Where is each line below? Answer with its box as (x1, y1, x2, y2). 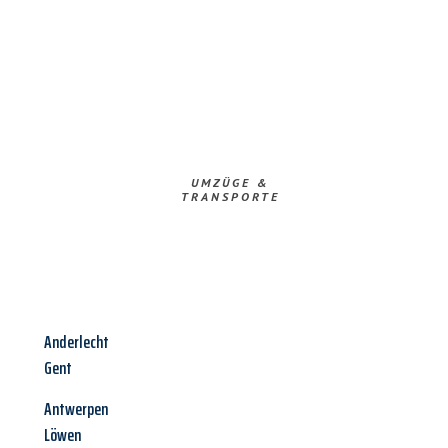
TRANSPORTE (180, 189, 280, 205)
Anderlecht (44, 328, 109, 357)
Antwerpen (44, 395, 108, 424)
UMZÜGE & (190, 175, 270, 191)
